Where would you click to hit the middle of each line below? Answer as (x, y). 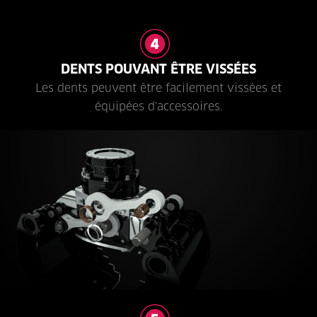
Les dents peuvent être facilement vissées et (158, 88)
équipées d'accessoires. (158, 106)
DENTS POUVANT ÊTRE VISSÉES (158, 69)
